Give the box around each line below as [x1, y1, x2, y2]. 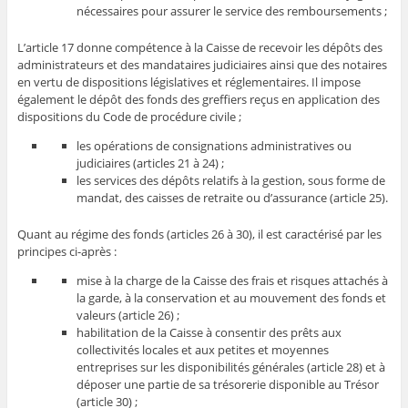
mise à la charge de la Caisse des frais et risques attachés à [76, 272, 388, 290]
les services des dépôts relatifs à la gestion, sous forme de [76, 171, 385, 189]
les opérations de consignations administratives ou [76, 137, 352, 154]
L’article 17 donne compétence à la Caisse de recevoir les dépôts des [16, 38, 382, 56]
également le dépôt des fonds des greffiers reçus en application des [16, 90, 380, 107]
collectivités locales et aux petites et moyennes [76, 342, 329, 359]
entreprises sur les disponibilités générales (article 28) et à [76, 359, 385, 376]
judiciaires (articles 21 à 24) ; [76, 154, 224, 171]
